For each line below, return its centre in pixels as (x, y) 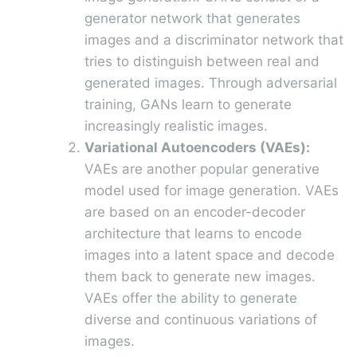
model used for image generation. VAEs (212, 190)
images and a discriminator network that (214, 39)
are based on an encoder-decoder (195, 212)
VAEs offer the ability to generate (191, 298)
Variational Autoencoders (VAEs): (197, 147)
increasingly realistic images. (176, 126)
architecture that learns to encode (193, 233)
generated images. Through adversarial (211, 82)
